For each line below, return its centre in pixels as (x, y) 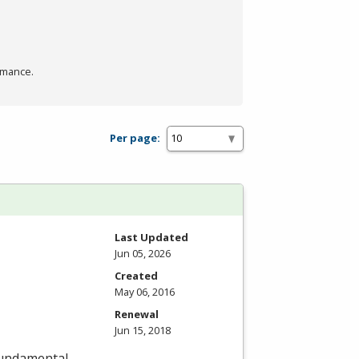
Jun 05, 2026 (143, 253)
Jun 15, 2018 (143, 330)
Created (136, 275)
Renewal (137, 314)
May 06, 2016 (145, 291)
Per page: (135, 138)
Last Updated (151, 237)
